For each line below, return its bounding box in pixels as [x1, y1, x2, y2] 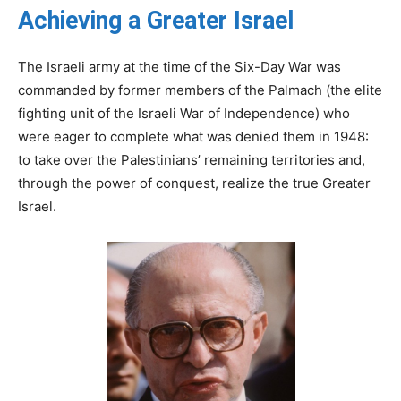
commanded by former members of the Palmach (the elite [18, 81, 382, 98]
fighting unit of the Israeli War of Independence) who [18, 104, 350, 122]
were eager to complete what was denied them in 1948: [18, 127, 369, 145]
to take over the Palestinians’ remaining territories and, [18, 150, 365, 168]
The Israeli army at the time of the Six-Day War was [18, 57, 341, 75]
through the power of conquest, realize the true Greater [18, 174, 371, 192]
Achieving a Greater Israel [18, 5, 294, 35]
